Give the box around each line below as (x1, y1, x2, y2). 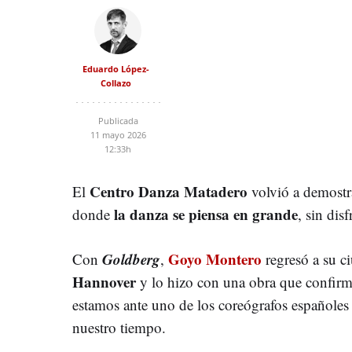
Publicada (97, 114, 138, 126)
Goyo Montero (168, 247, 262, 269)
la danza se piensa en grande (110, 203, 298, 225)
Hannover (72, 270, 136, 292)
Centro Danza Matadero (90, 180, 247, 202)
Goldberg (102, 247, 160, 269)
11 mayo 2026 (90, 128, 146, 141)
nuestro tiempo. (72, 317, 166, 337)
